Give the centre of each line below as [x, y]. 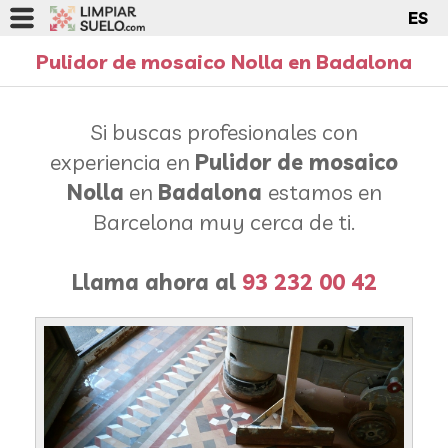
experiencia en [122, 162]
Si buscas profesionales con [224, 132]
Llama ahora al [156, 282]
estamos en [324, 192]
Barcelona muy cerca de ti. [224, 222]
